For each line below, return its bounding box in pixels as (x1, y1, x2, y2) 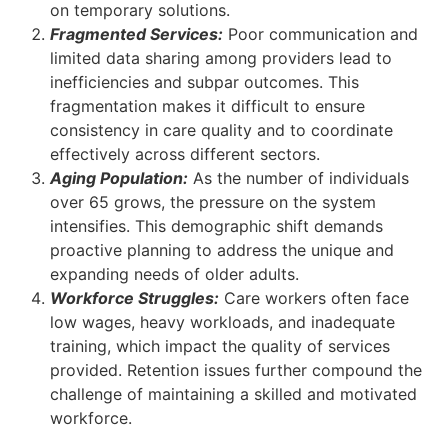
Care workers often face (219, 288, 409, 309)
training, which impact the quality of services (50, 336, 390, 357)
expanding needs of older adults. (50, 264, 299, 285)
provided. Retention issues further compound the (50, 360, 422, 381)
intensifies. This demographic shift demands (50, 216, 383, 237)
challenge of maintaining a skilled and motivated (50, 384, 417, 405)
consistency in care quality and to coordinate (50, 120, 393, 141)
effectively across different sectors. (50, 144, 320, 165)
